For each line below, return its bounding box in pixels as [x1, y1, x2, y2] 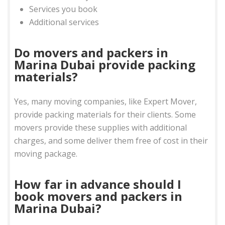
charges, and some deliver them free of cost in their [14, 135, 208, 146]
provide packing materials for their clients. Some [14, 108, 196, 120]
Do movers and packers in [14, 44, 169, 61]
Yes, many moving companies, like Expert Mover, [14, 95, 197, 107]
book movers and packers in [14, 187, 183, 204]
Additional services [29, 16, 99, 28]
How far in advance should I [14, 175, 182, 192]
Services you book [29, 3, 98, 15]
